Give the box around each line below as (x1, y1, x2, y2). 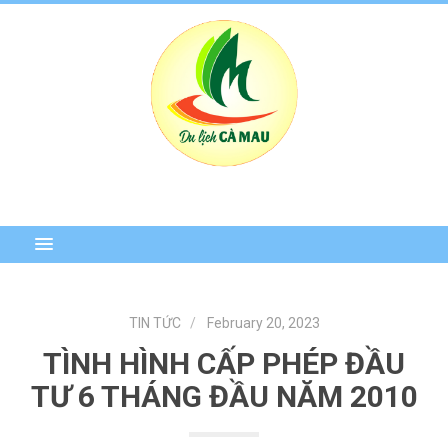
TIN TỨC (128, 315, 181, 332)
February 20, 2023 (206, 315, 320, 332)
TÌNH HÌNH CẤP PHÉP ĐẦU (43, 346, 405, 382)
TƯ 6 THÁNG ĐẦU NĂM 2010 (30, 379, 418, 415)
